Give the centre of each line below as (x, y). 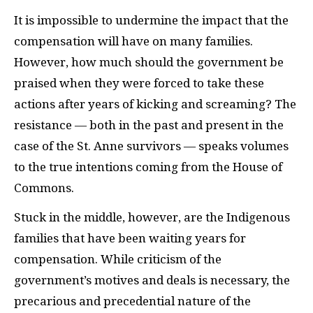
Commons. (45, 188)
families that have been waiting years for (130, 239)
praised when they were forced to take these (139, 83)
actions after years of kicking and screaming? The (155, 104)
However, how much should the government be (149, 62)
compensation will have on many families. (133, 41)
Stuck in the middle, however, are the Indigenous (152, 218)
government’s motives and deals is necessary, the (152, 281)
